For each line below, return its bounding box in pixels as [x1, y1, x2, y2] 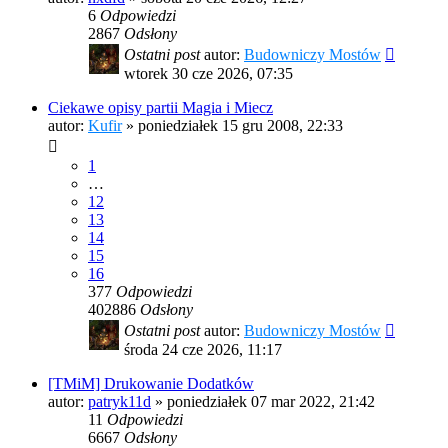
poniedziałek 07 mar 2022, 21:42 [167, 393, 375, 411]
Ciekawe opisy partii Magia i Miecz [48, 99, 273, 117]
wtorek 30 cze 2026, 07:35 [124, 65, 293, 83]
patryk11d [88, 393, 151, 411]
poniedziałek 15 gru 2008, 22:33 [138, 117, 343, 135]
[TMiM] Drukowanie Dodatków [48, 375, 254, 393]
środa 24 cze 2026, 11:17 [124, 341, 282, 359]
